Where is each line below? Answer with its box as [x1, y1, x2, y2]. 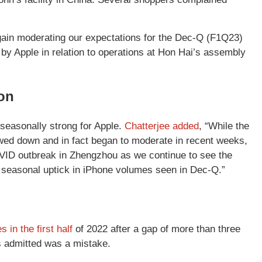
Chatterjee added [125, 120, 199, 132]
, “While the [199, 120, 249, 132]
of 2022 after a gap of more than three [73, 223, 240, 235]
